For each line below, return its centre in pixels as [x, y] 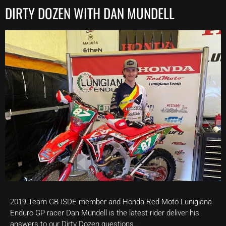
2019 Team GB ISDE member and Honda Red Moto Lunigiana [111, 202]
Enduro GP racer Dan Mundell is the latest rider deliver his [105, 213]
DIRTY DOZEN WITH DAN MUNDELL [90, 13]
